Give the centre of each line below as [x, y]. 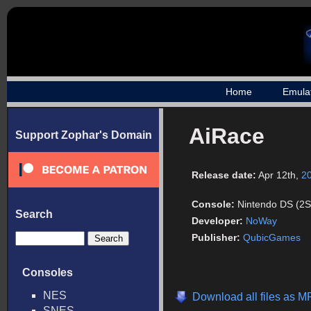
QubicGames [272, 237]
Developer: [217, 221]
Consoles [48, 272]
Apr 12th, [280, 175]
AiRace [227, 136]
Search [34, 214]
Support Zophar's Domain [84, 135]
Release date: [224, 175]
